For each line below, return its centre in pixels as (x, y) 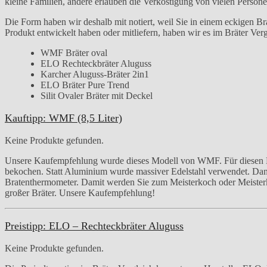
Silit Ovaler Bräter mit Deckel (97, 95)
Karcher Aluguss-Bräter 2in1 (95, 74)
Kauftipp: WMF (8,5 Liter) (63, 118)
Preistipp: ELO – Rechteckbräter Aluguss (94, 226)
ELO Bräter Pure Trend (85, 85)
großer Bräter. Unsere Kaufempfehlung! (80, 193)
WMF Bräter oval (74, 52)
